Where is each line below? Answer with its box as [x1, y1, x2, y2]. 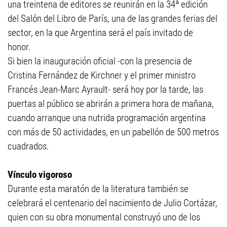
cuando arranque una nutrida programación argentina [8, 112, 206, 124]
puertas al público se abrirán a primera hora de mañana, [8, 98, 214, 109]
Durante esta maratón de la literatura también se [8, 183, 188, 195]
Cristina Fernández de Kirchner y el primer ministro [8, 69, 196, 81]
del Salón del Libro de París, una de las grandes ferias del [8, 13, 217, 24]
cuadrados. [8, 140, 51, 152]
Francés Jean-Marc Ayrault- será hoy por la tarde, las [8, 84, 203, 95]
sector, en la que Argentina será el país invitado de [8, 27, 193, 39]
